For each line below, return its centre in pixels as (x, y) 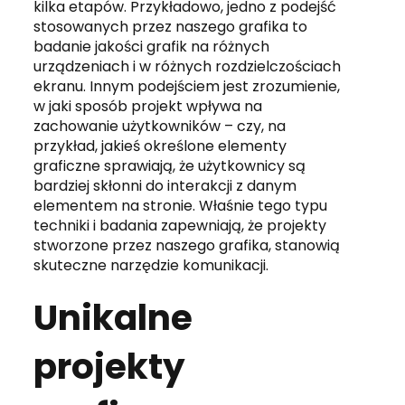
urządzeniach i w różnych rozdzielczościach (188, 66)
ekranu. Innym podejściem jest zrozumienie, (187, 86)
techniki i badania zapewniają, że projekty (180, 225)
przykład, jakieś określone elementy (160, 146)
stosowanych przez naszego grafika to (171, 26)
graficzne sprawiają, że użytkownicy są (170, 165)
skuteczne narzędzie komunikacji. (151, 265)
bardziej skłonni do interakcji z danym (165, 185)
